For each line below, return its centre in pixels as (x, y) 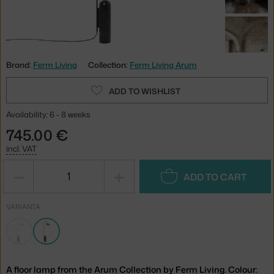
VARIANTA (23, 206)
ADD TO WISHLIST (144, 91)
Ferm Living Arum (163, 65)
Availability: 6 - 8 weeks (48, 114)
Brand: (20, 65)
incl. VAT (21, 148)
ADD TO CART (215, 177)
